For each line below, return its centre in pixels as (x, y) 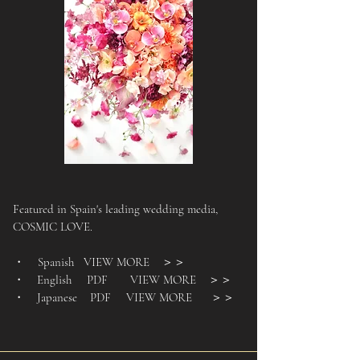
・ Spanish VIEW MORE (87, 262)
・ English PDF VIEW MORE (110, 280)
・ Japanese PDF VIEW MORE (106, 297)
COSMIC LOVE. (53, 227)
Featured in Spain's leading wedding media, (115, 209)
